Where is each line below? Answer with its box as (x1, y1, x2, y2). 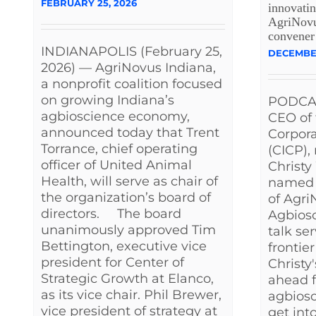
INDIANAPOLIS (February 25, (41, 43, 222, 59)
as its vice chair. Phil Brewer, (41, 286, 221, 303)
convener (268, 29, 315, 44)
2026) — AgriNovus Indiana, (41, 59, 216, 75)
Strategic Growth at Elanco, (41, 270, 214, 286)
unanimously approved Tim (41, 221, 216, 238)
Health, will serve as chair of (41, 173, 218, 189)
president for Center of (41, 254, 184, 270)
